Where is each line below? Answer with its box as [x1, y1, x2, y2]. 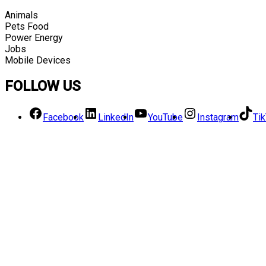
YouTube [148, 111, 183, 123]
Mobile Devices [5, 54, 71, 66]
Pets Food [5, 20, 49, 32]
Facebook [43, 111, 84, 123]
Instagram [197, 111, 239, 123]
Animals [5, 9, 38, 21]
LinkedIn [98, 111, 134, 123]
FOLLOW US [5, 77, 81, 94]
